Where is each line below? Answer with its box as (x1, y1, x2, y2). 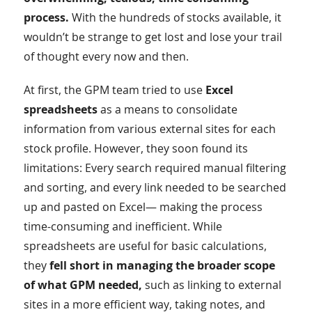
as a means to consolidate (97, 102, 237, 118)
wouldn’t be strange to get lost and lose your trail (23, 29, 282, 45)
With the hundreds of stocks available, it (68, 10, 281, 26)
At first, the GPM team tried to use (23, 82, 205, 98)
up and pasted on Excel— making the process (23, 199, 263, 215)
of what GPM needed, (23, 277, 142, 293)
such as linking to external (141, 277, 281, 293)
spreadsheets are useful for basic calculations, (23, 238, 267, 254)
